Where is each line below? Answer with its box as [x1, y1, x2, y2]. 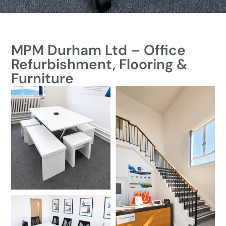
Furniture [11, 69, 74, 88]
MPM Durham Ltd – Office [11, 41, 186, 60]
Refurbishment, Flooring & [11, 55, 188, 74]
